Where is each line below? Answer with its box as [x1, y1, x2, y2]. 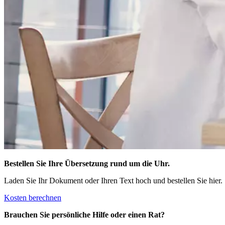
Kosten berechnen [4, 193, 61, 202]
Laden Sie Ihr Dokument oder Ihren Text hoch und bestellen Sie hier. [4, 176, 222, 185]
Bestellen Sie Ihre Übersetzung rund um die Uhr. [4, 159, 170, 168]
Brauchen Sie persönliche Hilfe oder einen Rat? [4, 210, 165, 219]
